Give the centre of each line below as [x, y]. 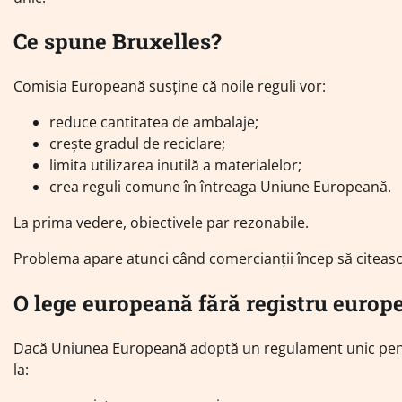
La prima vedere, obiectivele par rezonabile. [161, 223]
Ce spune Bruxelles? [118, 42]
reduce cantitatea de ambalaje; [154, 122]
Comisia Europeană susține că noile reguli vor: [170, 87]
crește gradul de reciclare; [137, 144]
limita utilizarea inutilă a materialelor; [175, 166]
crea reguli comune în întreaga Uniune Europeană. [220, 187]
